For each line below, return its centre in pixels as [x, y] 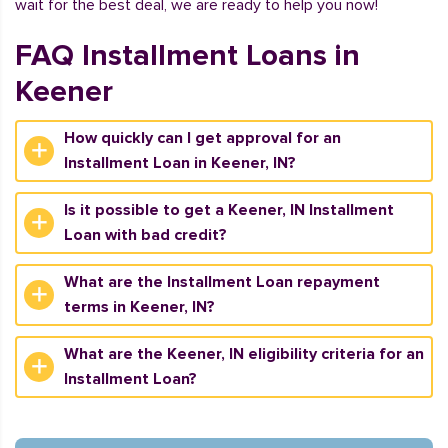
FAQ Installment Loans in [187, 55]
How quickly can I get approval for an [202, 138]
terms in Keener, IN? [139, 307]
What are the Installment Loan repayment [222, 282]
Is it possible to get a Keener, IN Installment [229, 210]
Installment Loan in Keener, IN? [180, 163]
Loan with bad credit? [145, 235]
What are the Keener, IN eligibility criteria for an [244, 354]
